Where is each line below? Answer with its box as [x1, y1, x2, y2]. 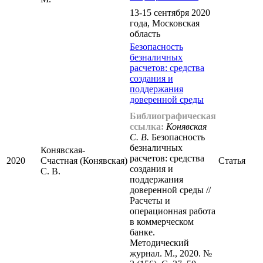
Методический [130, 238, 189, 248]
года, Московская [130, 18, 200, 29]
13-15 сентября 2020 [130, 8, 210, 18]
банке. [130, 227, 155, 238]
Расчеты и [130, 195, 170, 206]
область [130, 29, 160, 39]
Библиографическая [130, 111, 216, 122]
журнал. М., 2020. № [130, 248, 212, 259]
